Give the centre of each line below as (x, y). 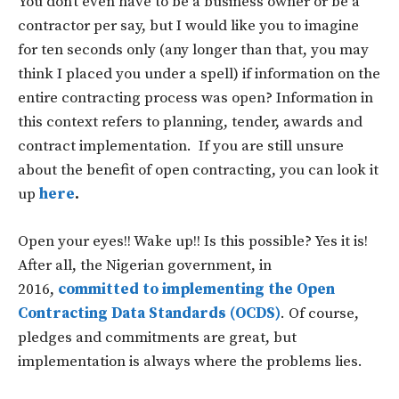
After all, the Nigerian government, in (145, 265)
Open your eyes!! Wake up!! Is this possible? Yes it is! (193, 241)
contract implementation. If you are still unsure (181, 146)
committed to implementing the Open (196, 289)
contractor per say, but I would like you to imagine (188, 25)
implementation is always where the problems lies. (190, 361)
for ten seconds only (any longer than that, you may (193, 49)
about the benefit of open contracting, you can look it (198, 170)
